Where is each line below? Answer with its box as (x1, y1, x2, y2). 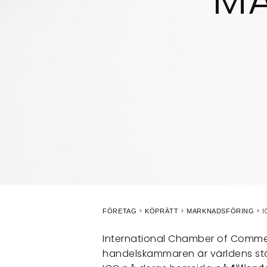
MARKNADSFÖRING (187, 207, 254, 215)
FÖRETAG (103, 207, 137, 215)
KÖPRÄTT (145, 207, 179, 215)
